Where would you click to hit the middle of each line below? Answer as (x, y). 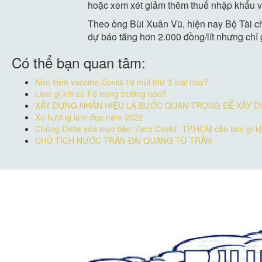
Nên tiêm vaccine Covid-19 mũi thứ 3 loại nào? (122, 82)
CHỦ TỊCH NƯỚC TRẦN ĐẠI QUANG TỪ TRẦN (123, 140)
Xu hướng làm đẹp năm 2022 (89, 117)
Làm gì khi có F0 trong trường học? (101, 93)
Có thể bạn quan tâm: (79, 62)
